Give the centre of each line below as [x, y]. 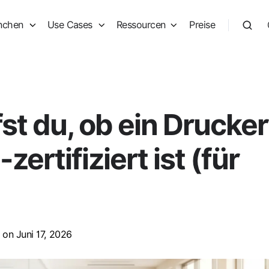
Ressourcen [141, 25]
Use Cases [70, 25]
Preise [202, 25]
